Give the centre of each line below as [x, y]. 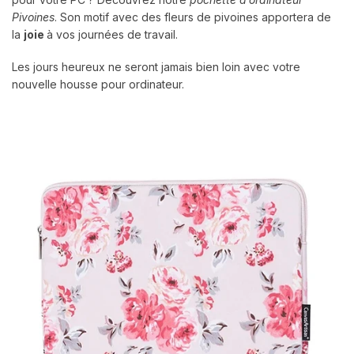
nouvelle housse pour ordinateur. [98, 85]
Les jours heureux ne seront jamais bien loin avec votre [156, 67]
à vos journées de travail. [112, 34]
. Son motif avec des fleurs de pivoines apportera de [193, 17]
